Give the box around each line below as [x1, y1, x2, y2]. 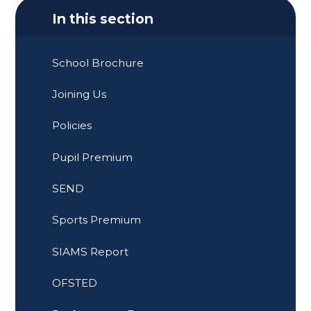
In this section [52, 10, 154, 28]
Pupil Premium [52, 150, 133, 164]
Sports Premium [52, 213, 142, 227]
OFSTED [52, 276, 98, 289]
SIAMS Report [52, 244, 129, 258]
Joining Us [52, 87, 107, 101]
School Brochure [52, 56, 144, 69]
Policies [52, 119, 92, 133]
